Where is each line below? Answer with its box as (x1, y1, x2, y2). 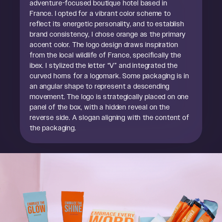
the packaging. (30, 124, 76, 132)
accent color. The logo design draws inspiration (30, 41, 178, 49)
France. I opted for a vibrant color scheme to (30, 9, 171, 18)
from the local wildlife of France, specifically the (30, 51, 181, 59)
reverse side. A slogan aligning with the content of (30, 113, 189, 122)
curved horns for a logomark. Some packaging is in (30, 72, 190, 80)
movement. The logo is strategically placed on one (30, 93, 189, 101)
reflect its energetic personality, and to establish (30, 20, 184, 28)
